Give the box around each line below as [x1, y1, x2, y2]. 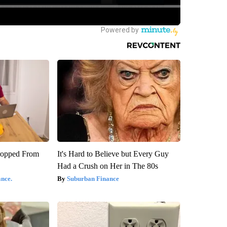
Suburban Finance [66, 174, 119, 182]
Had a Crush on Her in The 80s [57, 161, 158, 170]
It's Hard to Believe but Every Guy [57, 149, 169, 158]
